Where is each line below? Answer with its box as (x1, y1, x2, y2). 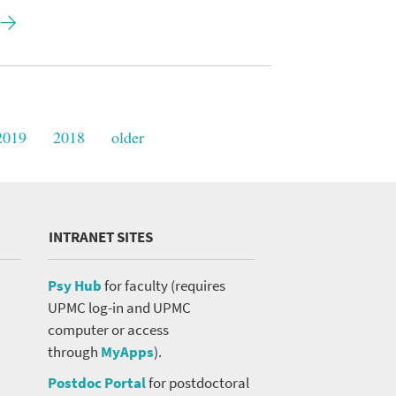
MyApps (101, 341, 155, 362)
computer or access (48, 319, 170, 339)
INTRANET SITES (49, 226, 154, 247)
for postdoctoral (146, 372, 250, 392)
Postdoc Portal (48, 372, 147, 392)
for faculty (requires (102, 275, 226, 295)
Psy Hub (48, 275, 103, 295)
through (48, 341, 102, 362)
